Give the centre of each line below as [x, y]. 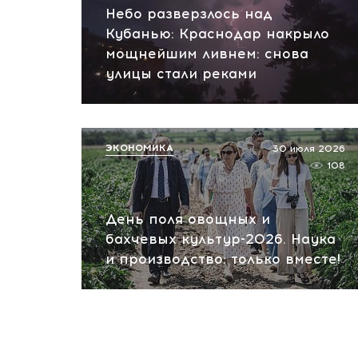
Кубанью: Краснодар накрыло [217, 34]
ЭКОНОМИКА [139, 148]
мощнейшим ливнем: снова [207, 54]
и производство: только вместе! [223, 259]
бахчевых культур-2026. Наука [221, 239]
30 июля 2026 [309, 149]
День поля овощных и [188, 219]
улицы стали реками [181, 74]
